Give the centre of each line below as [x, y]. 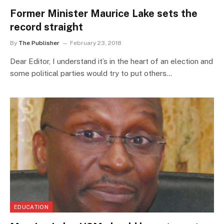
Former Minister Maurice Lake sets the [104, 14]
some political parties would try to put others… [91, 73]
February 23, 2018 [96, 43]
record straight [46, 27]
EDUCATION [31, 207]
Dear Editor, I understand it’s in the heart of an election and [111, 61]
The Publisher [39, 43]
